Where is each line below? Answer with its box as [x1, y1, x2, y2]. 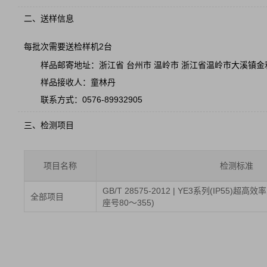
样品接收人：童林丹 [41, 77, 116, 87]
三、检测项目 [24, 120, 74, 130]
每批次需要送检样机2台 [24, 42, 112, 51]
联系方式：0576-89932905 [41, 95, 142, 104]
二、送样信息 [24, 14, 74, 23]
